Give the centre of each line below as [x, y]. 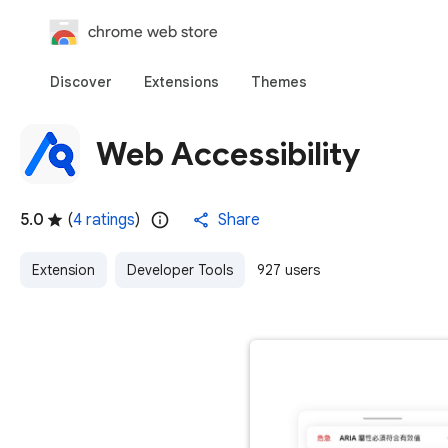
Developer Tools [180, 270]
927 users [288, 270]
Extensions [181, 82]
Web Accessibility [228, 153]
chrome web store [153, 31]
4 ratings [104, 220]
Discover [81, 82]
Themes [279, 82]
